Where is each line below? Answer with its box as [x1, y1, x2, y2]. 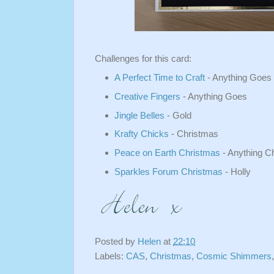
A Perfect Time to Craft [114, 72, 206, 83]
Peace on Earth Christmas [114, 147, 221, 158]
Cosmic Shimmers [196, 251, 272, 262]
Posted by [95, 236, 138, 247]
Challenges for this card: [95, 53, 191, 64]
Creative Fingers [114, 91, 181, 102]
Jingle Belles [114, 109, 165, 120]
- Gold [165, 109, 192, 120]
